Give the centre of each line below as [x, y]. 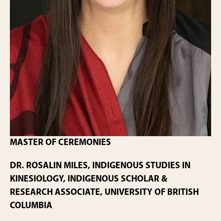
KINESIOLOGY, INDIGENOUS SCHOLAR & [89, 179]
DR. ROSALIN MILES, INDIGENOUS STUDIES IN [100, 166]
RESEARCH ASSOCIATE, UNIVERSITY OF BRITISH [104, 192]
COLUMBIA [31, 206]
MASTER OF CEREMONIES [60, 143]
